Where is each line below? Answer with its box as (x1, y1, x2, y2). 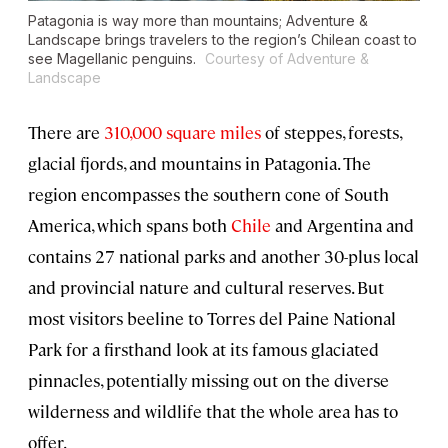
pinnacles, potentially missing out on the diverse (28, 369, 389, 392)
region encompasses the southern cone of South (28, 183, 389, 206)
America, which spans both (28, 214, 231, 237)
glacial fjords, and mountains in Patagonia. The (28, 152, 371, 175)
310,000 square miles (104, 121, 261, 144)
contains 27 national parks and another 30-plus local (28, 245, 419, 268)
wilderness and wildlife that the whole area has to (28, 400, 398, 423)
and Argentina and (271, 214, 414, 237)
